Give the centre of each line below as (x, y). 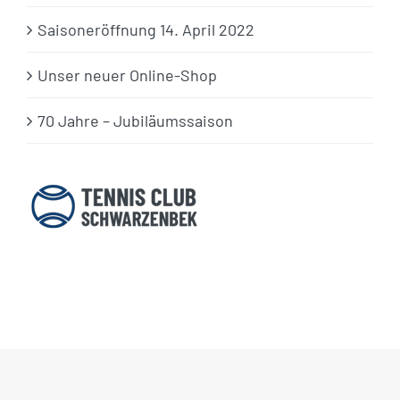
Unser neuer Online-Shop (127, 75)
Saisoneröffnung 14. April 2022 (146, 29)
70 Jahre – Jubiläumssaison (135, 120)
